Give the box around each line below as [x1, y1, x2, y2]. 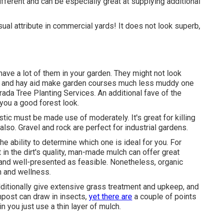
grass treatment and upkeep [84, 182, 183, 191]
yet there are [89, 192, 132, 201]
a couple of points [132, 192, 196, 201]
